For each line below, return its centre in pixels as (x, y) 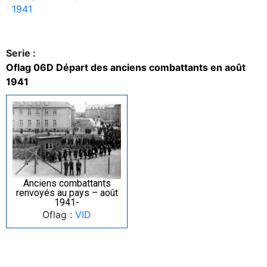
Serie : (21, 53)
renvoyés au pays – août (67, 193)
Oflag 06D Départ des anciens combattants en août (126, 67)
